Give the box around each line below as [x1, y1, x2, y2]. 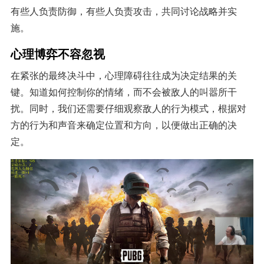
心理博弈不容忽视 [10, 45, 105, 62]
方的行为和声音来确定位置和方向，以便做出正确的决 [10, 118, 237, 132]
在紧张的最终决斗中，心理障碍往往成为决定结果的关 [10, 69, 237, 82]
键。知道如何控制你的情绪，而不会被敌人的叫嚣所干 [10, 85, 237, 99]
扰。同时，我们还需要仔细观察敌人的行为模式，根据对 [10, 102, 246, 115]
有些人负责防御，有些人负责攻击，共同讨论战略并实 [10, 5, 237, 18]
